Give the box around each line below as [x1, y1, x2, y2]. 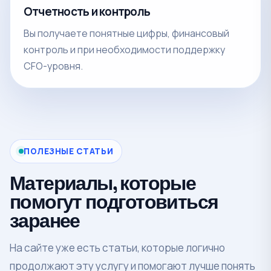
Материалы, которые [10, 171, 196, 195]
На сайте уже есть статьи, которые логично [10, 240, 225, 255]
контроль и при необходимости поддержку [24, 42, 225, 56]
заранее [10, 208, 80, 233]
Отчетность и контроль [24, 3, 151, 19]
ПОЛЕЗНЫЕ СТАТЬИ [24, 145, 114, 157]
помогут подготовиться [10, 189, 218, 214]
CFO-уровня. [24, 59, 83, 73]
